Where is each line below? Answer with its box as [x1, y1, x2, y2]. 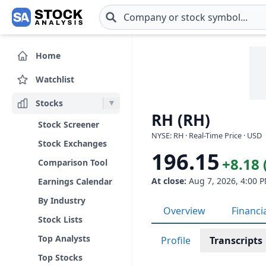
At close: [151, 175, 186, 186]
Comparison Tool [38, 157, 107, 168]
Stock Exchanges [38, 138, 107, 149]
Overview [163, 204, 205, 217]
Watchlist [36, 73, 74, 85]
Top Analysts [38, 233, 90, 244]
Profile [161, 234, 191, 247]
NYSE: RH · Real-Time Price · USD [151, 130, 262, 141]
